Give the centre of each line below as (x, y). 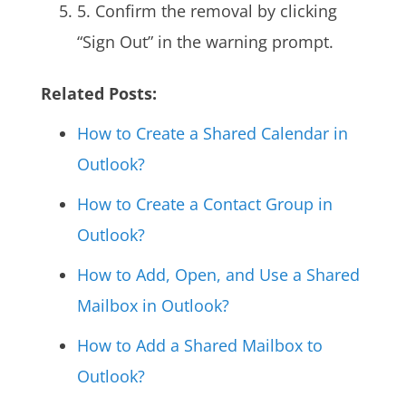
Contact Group (258, 204)
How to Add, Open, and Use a (191, 275)
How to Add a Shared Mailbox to (199, 346)
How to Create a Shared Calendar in (212, 134)
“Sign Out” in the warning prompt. (205, 42)
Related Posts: (98, 94)
